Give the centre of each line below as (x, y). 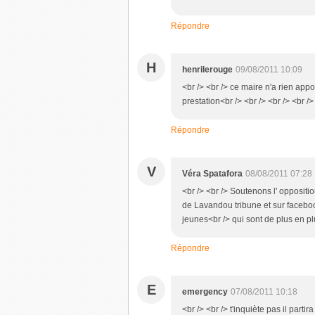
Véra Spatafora (212, 174)
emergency (205, 292)
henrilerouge (207, 70)
